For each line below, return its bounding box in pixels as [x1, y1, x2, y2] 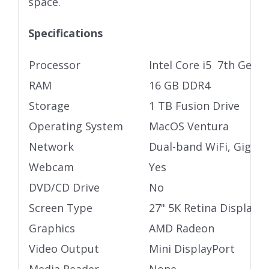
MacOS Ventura [148, 119, 229, 134]
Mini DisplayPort [148, 241, 235, 256]
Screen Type [28, 201, 92, 216]
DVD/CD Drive [28, 180, 100, 195]
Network [28, 139, 74, 154]
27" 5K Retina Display [148, 201, 258, 216]
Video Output [28, 241, 99, 256]
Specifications [28, 26, 103, 41]
